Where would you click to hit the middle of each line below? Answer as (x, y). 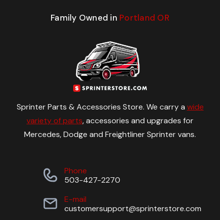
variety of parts (55, 120)
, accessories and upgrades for (138, 120)
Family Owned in (85, 17)
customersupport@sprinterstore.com (133, 208)
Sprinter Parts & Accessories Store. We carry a (102, 107)
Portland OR (144, 17)
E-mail (75, 199)
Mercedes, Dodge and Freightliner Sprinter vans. (110, 134)
